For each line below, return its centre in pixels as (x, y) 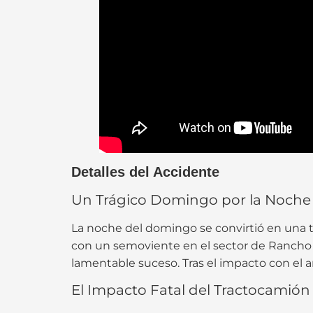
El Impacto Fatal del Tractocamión (191, 290)
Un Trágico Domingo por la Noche (191, 199)
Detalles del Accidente (145, 172)
